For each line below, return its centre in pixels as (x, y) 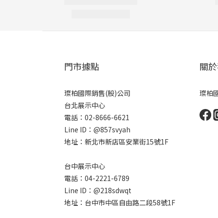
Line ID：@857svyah (97, 129)
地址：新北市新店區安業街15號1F (116, 142)
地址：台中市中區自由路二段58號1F (120, 202)
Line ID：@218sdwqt (98, 190)
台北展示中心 (85, 105)
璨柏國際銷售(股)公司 (97, 93)
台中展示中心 (85, 166)
